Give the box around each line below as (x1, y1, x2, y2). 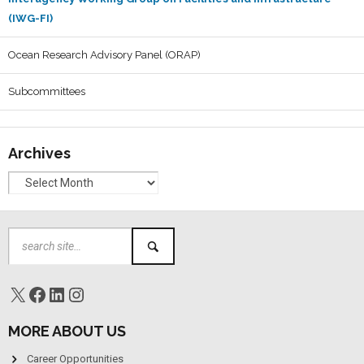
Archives (8, 145, 71, 162)
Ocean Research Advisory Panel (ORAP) (8, 49, 201, 61)
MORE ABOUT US (8, 323, 126, 340)
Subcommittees (8, 85, 85, 97)
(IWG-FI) (8, 12, 53, 24)
